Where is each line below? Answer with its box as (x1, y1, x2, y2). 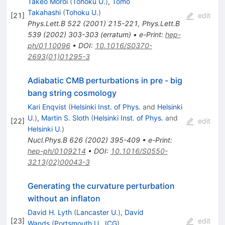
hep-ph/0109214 (27, 147, 86, 156)
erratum (102, 30, 129, 39)
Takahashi (27, 8, 61, 17)
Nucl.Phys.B (27, 136, 67, 145)
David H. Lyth (27, 208, 72, 217)
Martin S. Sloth (41, 114, 89, 123)
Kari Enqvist (27, 102, 66, 111)
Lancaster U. (76, 208, 118, 217)
